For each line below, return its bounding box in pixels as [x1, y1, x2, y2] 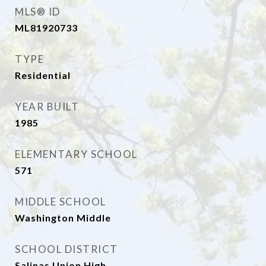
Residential [15, 69, 71, 81]
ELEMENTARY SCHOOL [15, 148, 138, 160]
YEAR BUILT [15, 100, 79, 113]
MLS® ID [15, 5, 61, 18]
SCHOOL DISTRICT [15, 243, 118, 255]
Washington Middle [15, 212, 111, 223]
